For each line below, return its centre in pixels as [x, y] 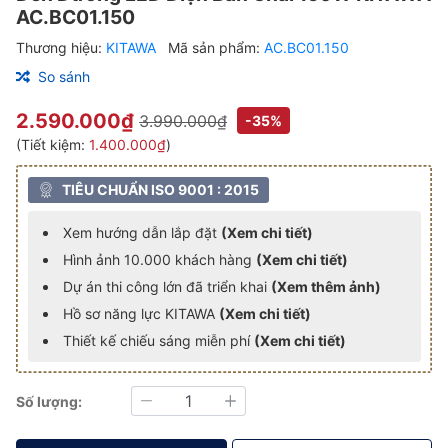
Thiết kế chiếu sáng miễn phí [158, 340]
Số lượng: [49, 401]
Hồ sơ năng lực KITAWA [140, 313]
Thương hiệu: [61, 47]
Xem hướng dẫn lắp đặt [141, 232]
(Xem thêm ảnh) [325, 286]
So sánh [64, 76]
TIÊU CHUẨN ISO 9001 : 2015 [160, 189]
